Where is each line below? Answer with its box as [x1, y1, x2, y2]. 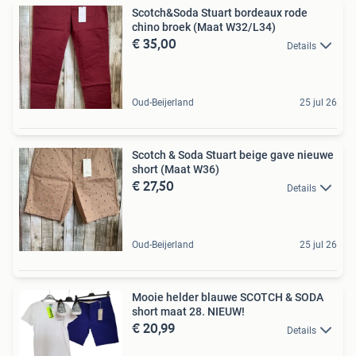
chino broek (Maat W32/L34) [132, 21, 276, 34]
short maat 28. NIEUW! [132, 305, 245, 319]
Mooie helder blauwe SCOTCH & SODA [132, 291, 323, 304]
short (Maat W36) [132, 163, 219, 176]
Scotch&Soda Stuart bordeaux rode [132, 6, 308, 20]
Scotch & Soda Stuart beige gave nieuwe [132, 149, 334, 162]
